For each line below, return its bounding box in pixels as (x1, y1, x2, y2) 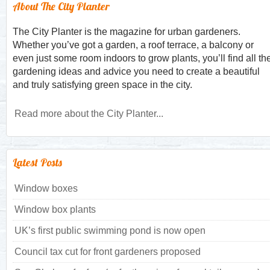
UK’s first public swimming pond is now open (14, 225, 206, 236)
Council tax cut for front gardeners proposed (14, 246, 201, 257)
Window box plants (14, 204, 96, 215)
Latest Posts (13, 155, 62, 169)
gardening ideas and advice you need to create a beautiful (13, 66, 260, 77)
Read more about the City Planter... (14, 108, 163, 119)
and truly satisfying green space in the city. (13, 79, 192, 90)
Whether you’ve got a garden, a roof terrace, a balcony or (13, 39, 254, 50)
